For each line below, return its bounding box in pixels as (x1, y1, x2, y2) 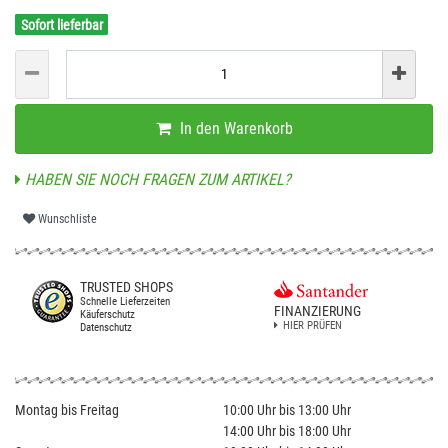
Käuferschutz (80, 307, 135, 321)
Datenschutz (80, 320, 132, 334)
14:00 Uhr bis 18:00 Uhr (222, 422, 351, 439)
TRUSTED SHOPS (80, 278, 173, 295)
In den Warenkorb (179, 119, 293, 139)
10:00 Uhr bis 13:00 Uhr (222, 401, 351, 418)
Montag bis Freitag (15, 401, 119, 418)
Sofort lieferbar (20, 16, 103, 33)
